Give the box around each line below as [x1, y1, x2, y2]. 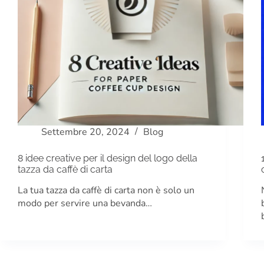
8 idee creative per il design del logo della [18, 153, 197, 164]
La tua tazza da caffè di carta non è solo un [18, 183, 194, 197]
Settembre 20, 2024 [41, 126, 130, 139]
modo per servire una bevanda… [18, 196, 152, 210]
